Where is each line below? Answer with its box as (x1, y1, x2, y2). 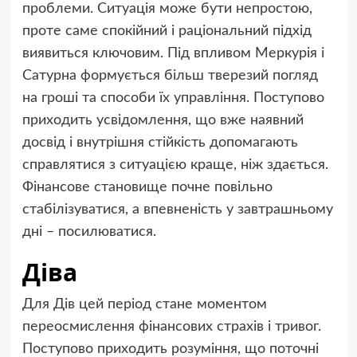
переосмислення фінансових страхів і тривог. (22, 319, 321, 334)
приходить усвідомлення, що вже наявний (22, 112, 304, 127)
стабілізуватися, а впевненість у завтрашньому (22, 202, 333, 217)
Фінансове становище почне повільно (22, 179, 273, 194)
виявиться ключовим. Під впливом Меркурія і (22, 45, 324, 61)
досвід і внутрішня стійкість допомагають (22, 135, 298, 150)
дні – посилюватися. (22, 224, 156, 239)
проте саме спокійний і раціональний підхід (22, 23, 312, 38)
